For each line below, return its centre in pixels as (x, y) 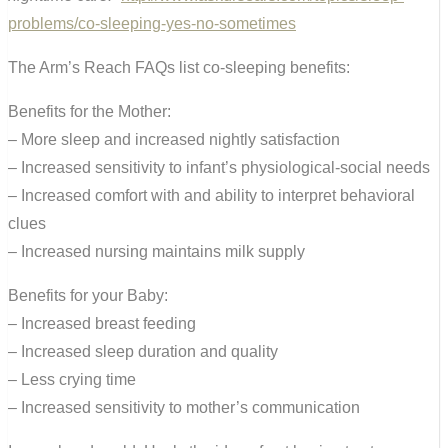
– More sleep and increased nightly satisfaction (174, 140)
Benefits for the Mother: (89, 112)
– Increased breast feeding (102, 324)
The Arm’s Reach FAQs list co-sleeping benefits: (179, 68)
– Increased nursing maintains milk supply (156, 252)
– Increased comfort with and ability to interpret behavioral (211, 196)
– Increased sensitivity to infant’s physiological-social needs (219, 168)
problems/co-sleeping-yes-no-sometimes (152, 24)
